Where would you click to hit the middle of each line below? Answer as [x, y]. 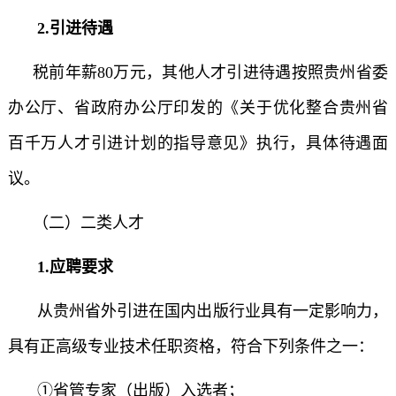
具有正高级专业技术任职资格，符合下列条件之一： [190, 346]
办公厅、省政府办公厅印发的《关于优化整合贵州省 [198, 108]
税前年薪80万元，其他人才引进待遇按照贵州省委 [210, 72]
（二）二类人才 [88, 223]
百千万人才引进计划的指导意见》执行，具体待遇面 [198, 143]
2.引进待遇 [72, 28]
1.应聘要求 [72, 267]
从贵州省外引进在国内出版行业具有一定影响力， [210, 311]
